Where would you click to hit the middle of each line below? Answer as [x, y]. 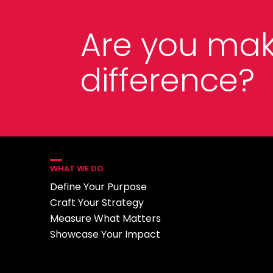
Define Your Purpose [99, 187]
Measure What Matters [106, 218]
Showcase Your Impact [105, 234]
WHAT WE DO [77, 168]
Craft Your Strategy [97, 203]
